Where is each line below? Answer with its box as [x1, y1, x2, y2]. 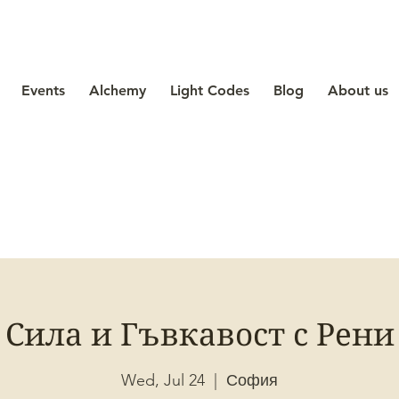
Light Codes [170, 82, 249, 99]
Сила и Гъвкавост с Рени [4, 316, 395, 354]
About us [328, 82, 388, 99]
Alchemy [89, 82, 146, 99]
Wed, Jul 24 [121, 370, 205, 390]
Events [21, 82, 65, 99]
